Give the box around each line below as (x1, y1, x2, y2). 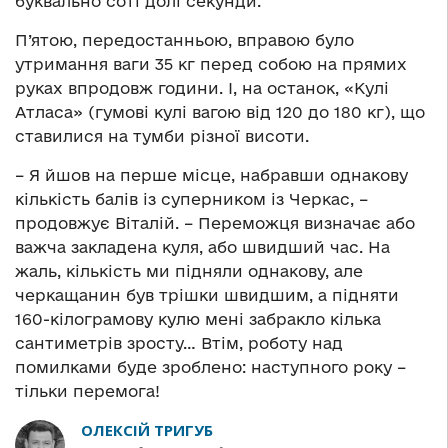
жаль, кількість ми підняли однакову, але (15, 262, 363, 281)
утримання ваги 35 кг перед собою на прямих (15, 55, 407, 74)
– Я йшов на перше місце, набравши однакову (15, 166, 408, 185)
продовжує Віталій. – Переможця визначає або (15, 214, 415, 233)
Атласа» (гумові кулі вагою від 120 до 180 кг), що (15, 103, 425, 122)
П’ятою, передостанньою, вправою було (15, 31, 354, 50)
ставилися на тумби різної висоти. (15, 127, 309, 146)
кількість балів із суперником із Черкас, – (15, 190, 368, 209)
